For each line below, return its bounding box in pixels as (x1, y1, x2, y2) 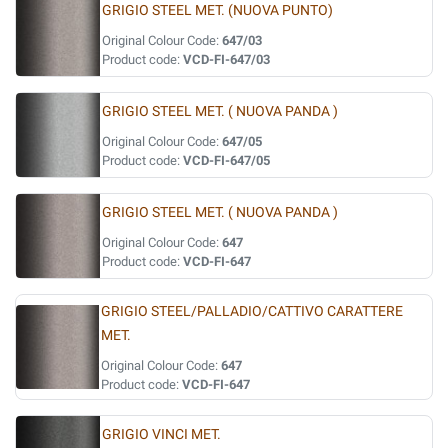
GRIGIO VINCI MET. (102, 426, 221, 443)
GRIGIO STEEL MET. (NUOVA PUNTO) (102, 2, 333, 19)
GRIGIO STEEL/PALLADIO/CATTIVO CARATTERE (100, 303, 403, 320)
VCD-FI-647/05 (183, 153, 270, 168)
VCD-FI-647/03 (183, 52, 270, 67)
